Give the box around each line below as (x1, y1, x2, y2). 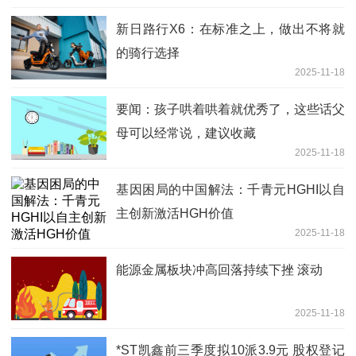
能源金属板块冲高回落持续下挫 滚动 (116, 263, 323, 277)
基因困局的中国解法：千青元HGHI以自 (116, 183, 345, 197)
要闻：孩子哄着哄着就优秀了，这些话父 (116, 103, 345, 117)
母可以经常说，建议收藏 (116, 126, 256, 141)
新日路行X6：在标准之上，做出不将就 (116, 22, 345, 37)
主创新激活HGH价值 (116, 207, 234, 221)
